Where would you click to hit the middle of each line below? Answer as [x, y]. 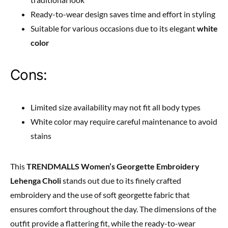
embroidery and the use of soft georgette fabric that [100, 194]
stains [41, 135]
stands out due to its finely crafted [121, 180]
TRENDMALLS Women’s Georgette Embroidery [113, 166]
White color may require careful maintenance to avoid [124, 121]
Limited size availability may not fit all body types [116, 107]
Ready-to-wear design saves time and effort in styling [123, 14]
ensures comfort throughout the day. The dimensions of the [113, 209]
